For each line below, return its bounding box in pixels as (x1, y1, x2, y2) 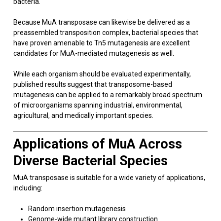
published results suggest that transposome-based (13, 80, 172, 88)
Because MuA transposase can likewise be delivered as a (13, 18, 190, 26)
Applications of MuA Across (13, 136, 182, 152)
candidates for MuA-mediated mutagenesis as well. (13, 49, 174, 57)
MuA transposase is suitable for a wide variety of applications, (13, 174, 205, 182)
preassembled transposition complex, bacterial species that (13, 29, 198, 37)
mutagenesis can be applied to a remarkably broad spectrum (13, 91, 202, 99)
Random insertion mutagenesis (28, 205, 126, 213)
